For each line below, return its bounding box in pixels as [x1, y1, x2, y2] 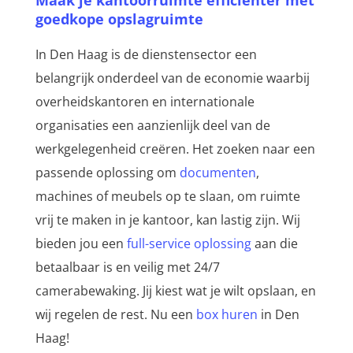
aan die [251, 235, 298, 253]
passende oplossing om [35, 164, 180, 182]
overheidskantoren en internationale [35, 93, 255, 111]
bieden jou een [35, 235, 127, 253]
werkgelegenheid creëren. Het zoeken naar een [35, 140, 192, 158]
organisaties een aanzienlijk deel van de [35, 117, 270, 135]
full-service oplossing [126, 235, 251, 253]
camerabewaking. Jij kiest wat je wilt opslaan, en [35, 282, 143, 300]
